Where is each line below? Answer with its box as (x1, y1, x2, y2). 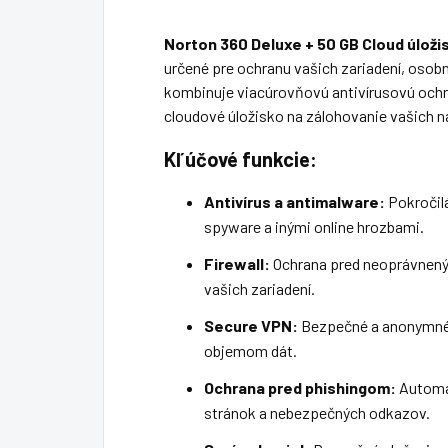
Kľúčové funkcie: (164, 146, 317, 171)
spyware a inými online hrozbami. (204, 216, 424, 236)
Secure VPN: (204, 315, 298, 335)
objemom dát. (204, 340, 297, 360)
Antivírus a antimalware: (204, 191, 385, 211)
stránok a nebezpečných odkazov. (204, 402, 430, 422)
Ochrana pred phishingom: (204, 377, 396, 397)
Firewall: (204, 253, 270, 273)
